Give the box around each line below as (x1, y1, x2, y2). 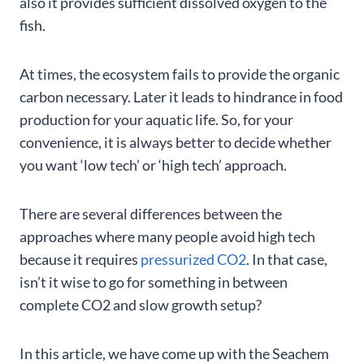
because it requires (19, 250, 141, 269)
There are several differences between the (19, 205, 282, 223)
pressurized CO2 (141, 250, 246, 269)
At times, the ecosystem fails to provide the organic (19, 65, 340, 84)
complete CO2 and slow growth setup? (19, 296, 262, 314)
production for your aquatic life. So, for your (19, 110, 293, 129)
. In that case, (246, 250, 327, 269)
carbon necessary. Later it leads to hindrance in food (19, 88, 343, 106)
